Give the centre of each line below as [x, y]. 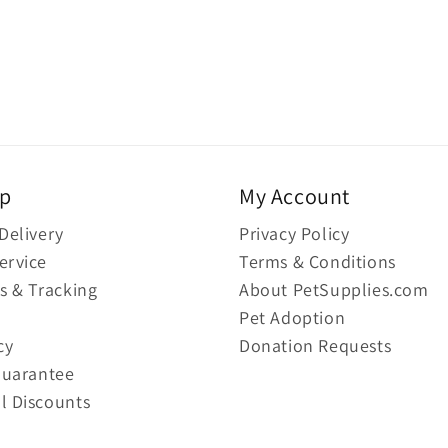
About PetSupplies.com [334, 289]
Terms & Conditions [317, 261]
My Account [294, 196]
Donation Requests [315, 345]
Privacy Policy [294, 233]
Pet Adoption [292, 317]
